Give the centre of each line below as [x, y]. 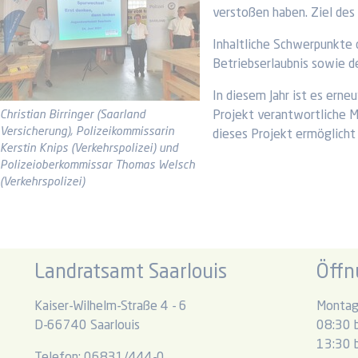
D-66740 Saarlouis [87, 326]
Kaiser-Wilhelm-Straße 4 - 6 [110, 306]
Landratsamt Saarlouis [130, 272]
